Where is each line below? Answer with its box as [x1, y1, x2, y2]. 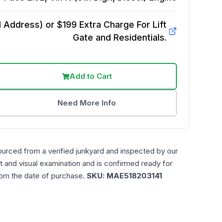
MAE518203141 [107, 171, 162, 180]
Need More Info [57, 98, 116, 108]
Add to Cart [69, 71, 112, 81]
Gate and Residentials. [72, 32, 166, 43]
